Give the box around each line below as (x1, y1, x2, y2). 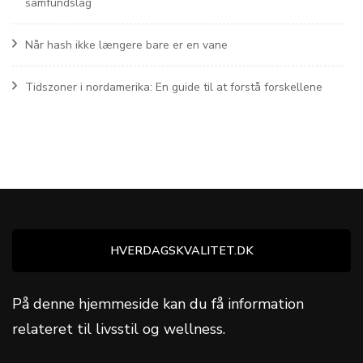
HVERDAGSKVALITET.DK (109, 241, 254, 258)
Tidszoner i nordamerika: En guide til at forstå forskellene (25, 79, 322, 95)
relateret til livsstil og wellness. (12, 318, 225, 339)
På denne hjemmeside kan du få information (12, 293, 304, 314)
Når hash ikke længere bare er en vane (25, 36, 228, 53)
